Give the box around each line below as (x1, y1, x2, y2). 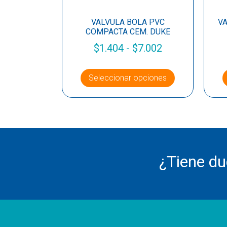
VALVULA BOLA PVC (91, 17, 165, 27)
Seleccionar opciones (89, 73, 167, 83)
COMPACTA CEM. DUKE (85, 27, 170, 37)
